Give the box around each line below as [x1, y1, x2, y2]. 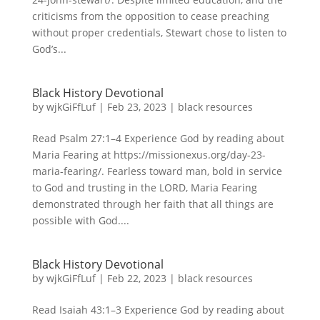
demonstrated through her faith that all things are [31, 197, 274, 211]
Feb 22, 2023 [106, 271, 166, 285]
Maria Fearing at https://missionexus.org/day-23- [31, 148, 266, 161]
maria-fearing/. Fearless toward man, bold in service [31, 164, 282, 178]
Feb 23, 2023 [106, 100, 166, 114]
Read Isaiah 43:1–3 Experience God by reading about [31, 303, 284, 316]
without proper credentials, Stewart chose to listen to [31, 26, 286, 39]
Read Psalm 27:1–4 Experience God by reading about [31, 131, 284, 145]
